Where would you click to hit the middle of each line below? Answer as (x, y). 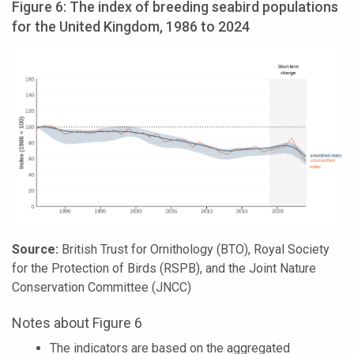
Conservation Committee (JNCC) (102, 287)
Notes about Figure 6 (77, 322)
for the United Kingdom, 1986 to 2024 (131, 27)
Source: (35, 249)
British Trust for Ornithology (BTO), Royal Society (194, 249)
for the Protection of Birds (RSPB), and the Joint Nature (164, 268)
